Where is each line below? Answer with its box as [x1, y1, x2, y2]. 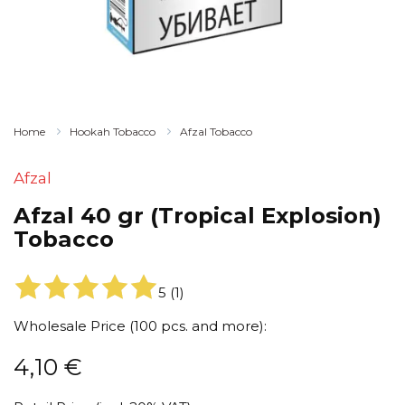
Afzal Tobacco [180, 125, 252, 138]
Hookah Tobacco [70, 125, 155, 138]
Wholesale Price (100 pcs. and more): [14, 317, 267, 335]
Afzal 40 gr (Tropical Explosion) [14, 202, 381, 229]
